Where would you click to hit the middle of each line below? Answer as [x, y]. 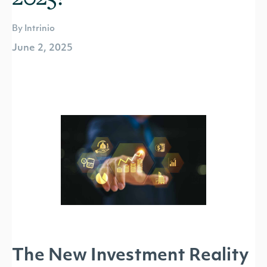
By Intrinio [33, 29]
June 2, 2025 [42, 48]
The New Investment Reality [131, 256]
